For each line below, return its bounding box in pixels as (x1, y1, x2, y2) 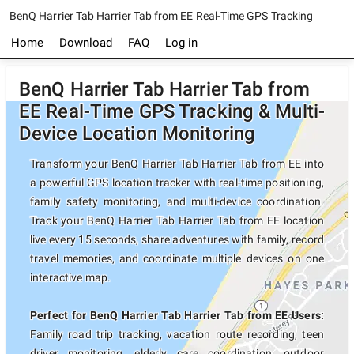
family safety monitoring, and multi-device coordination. (30, 195, 324, 208)
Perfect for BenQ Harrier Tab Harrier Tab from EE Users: (30, 309, 324, 322)
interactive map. (30, 271, 111, 284)
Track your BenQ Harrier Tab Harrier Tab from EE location (30, 214, 324, 227)
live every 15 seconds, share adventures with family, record (30, 233, 324, 246)
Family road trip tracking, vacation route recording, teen (30, 328, 324, 341)
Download (59, 36, 112, 50)
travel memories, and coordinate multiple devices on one (30, 252, 324, 265)
